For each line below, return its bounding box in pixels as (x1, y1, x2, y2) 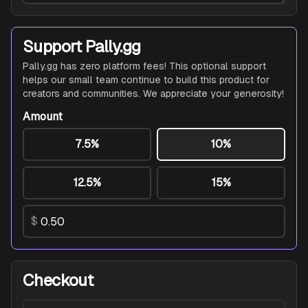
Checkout (23, 271, 93, 289)
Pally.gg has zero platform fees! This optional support (23, 60, 266, 71)
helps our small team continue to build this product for (23, 74, 269, 85)
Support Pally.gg (23, 37, 141, 56)
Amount (23, 110, 63, 123)
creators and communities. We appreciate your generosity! (23, 88, 284, 99)
